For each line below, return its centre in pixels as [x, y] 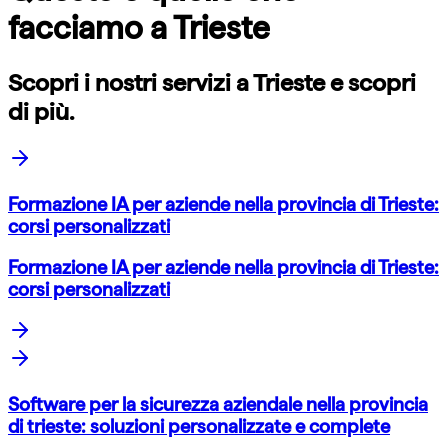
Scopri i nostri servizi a [130, 83]
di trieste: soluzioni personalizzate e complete [199, 426]
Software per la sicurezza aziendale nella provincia [218, 404]
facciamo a [90, 27]
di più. [41, 112]
